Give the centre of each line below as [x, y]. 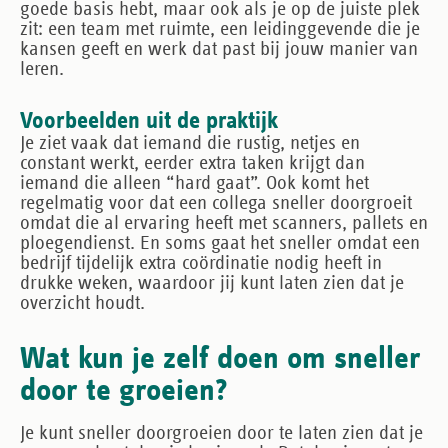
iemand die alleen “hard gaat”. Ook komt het [194, 182]
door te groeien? [124, 390]
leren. [42, 68]
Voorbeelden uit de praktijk [149, 120]
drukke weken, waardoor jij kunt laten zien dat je [212, 282]
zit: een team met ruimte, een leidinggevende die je [220, 28]
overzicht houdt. [82, 302]
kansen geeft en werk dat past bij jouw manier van [219, 48]
